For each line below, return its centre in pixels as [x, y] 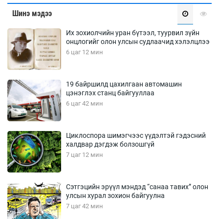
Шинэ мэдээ [32, 14]
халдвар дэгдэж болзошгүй [110, 144]
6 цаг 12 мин [85, 52]
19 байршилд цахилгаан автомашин [124, 84]
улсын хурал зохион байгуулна [115, 196]
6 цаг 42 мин [85, 104]
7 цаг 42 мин [85, 206]
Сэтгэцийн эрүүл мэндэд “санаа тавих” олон [137, 187]
